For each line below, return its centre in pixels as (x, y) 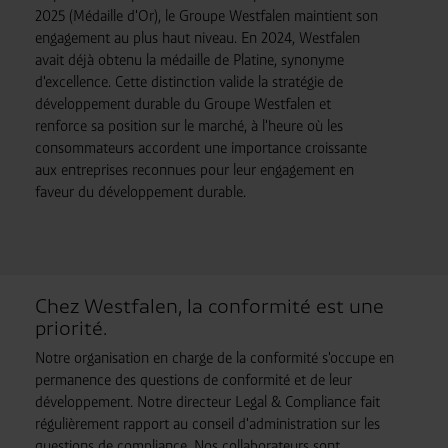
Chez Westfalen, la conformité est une (209, 305)
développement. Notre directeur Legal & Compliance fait (207, 401)
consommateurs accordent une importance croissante (200, 147)
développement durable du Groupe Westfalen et (182, 103)
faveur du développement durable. (140, 191)
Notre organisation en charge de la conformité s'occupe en (214, 357)
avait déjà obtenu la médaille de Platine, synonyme (189, 59)
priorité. (70, 327)
